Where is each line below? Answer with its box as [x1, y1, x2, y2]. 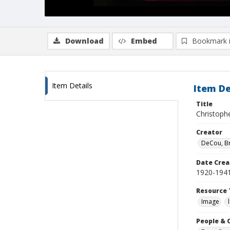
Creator [196, 128, 222, 137]
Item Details [52, 81, 92, 90]
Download [65, 36, 104, 46]
